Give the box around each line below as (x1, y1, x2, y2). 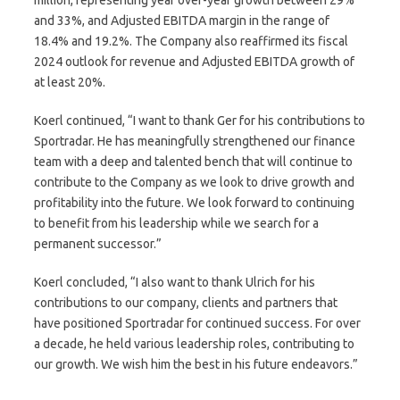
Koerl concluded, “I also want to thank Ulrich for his (34, 274, 315, 289)
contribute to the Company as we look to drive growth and (34, 174, 354, 189)
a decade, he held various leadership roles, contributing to (34, 336, 354, 351)
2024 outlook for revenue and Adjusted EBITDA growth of (34, 54, 354, 69)
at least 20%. (34, 74, 105, 89)
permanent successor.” (34, 236, 162, 251)
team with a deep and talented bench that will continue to (34, 154, 353, 169)
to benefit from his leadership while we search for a (34, 215, 319, 230)
